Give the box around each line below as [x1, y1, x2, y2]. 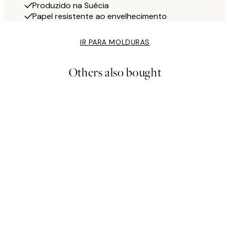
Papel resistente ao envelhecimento [32, 11, 167, 22]
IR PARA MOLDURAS [80, 37, 150, 47]
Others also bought [68, 65, 162, 81]
